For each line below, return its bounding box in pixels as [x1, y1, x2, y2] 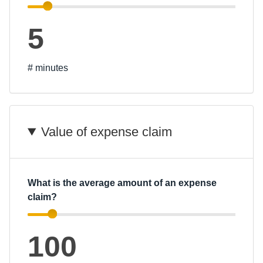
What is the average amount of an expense [28, 178, 217, 188]
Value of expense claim [41, 124, 173, 139]
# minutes [28, 63, 68, 73]
